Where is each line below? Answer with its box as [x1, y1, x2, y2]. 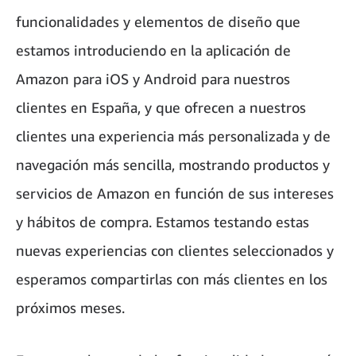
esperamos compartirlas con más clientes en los [16, 270, 327, 288]
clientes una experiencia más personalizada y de [16, 127, 331, 145]
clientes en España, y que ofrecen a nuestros [16, 99, 306, 117]
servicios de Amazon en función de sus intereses [16, 184, 334, 203]
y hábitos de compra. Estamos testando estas [16, 213, 309, 231]
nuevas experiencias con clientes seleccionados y [16, 242, 334, 260]
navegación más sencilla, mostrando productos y [16, 156, 330, 174]
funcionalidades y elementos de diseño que [16, 13, 300, 31]
